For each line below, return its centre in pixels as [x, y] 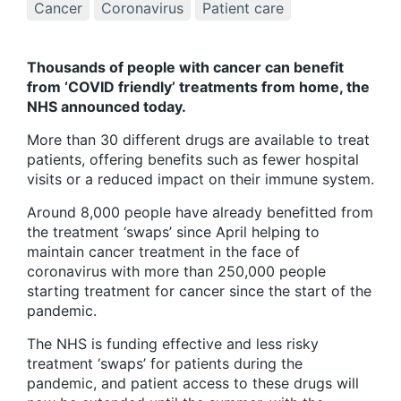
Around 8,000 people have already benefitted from [200, 213]
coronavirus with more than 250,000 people [176, 272]
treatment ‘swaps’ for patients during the [165, 364]
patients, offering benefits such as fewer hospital [193, 160]
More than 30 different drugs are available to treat [198, 140]
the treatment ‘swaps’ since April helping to [173, 232]
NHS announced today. [107, 107]
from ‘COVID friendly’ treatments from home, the [198, 87]
